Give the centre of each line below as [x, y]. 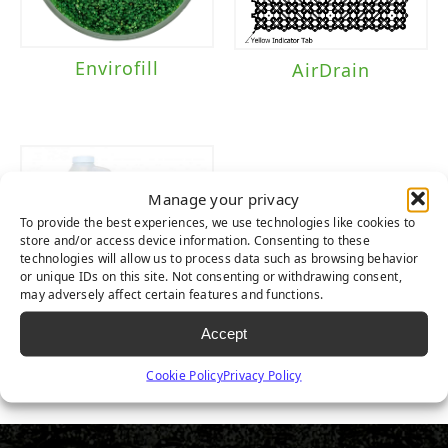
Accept [224, 333]
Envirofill [117, 68]
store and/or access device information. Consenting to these [195, 239]
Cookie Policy [184, 374]
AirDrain [331, 69]
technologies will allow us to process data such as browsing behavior [219, 257]
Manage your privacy [224, 198]
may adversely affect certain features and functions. [172, 293]
